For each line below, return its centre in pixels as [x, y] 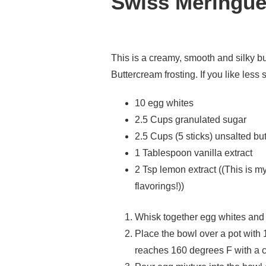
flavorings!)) [159, 186]
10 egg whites [164, 103]
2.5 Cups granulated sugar [191, 119]
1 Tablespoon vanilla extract [194, 153]
